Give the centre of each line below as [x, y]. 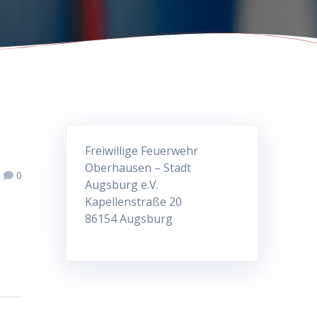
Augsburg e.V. [121, 185]
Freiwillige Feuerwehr [141, 151]
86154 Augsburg [128, 219]
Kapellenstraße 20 [133, 202]
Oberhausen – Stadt [138, 168]
